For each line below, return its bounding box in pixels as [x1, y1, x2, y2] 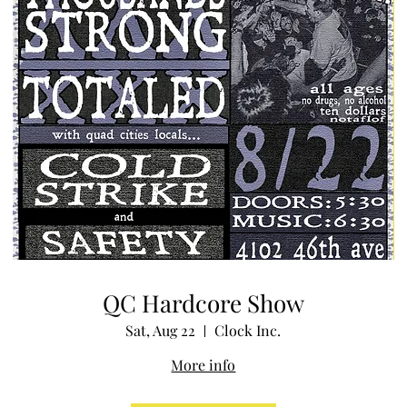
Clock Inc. [214, 321, 282, 341]
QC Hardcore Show [102, 287, 304, 320]
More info [171, 355, 236, 375]
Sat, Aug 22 [125, 321, 196, 341]
